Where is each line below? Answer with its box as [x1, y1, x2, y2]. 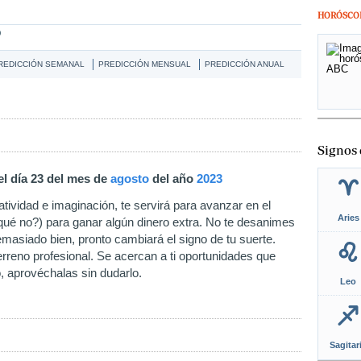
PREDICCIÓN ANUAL [205, 60, 284, 68]
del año [149, 172, 197, 185]
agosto [110, 172, 149, 185]
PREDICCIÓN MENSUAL [98, 60, 191, 68]
